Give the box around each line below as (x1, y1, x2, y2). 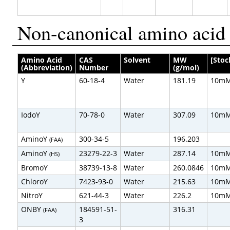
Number (79, 63, 109, 73)
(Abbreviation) (21, 63, 73, 73)
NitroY (21, 190, 43, 201)
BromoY (21, 163, 48, 173)
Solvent (124, 55, 151, 65)
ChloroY (21, 177, 48, 187)
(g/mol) (173, 63, 200, 73)
